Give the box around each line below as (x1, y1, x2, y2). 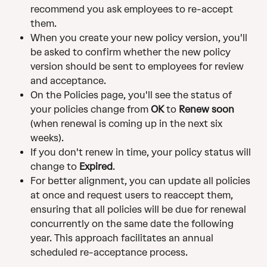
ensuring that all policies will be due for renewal (30, 204, 249, 216)
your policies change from (30, 104, 151, 116)
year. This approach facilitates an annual (30, 232, 216, 244)
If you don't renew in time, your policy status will (30, 147, 253, 159)
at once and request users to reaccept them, (30, 190, 235, 201)
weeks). (30, 132, 66, 144)
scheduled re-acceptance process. (30, 247, 188, 259)
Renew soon (179, 104, 234, 116)
